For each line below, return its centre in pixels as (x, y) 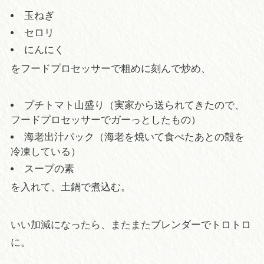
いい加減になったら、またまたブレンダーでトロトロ (131, 225)
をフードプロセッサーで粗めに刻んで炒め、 (110, 68)
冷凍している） (45, 151)
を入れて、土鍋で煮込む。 (70, 187)
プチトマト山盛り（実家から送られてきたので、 (134, 105)
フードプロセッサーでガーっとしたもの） (105, 120)
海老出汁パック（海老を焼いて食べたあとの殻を (134, 137)
